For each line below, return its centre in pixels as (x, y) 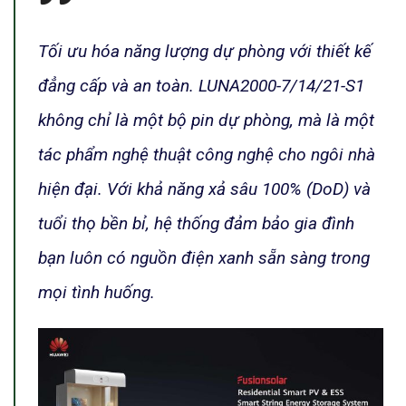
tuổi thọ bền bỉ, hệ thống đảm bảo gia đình (196, 223)
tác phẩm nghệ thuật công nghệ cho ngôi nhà (207, 154)
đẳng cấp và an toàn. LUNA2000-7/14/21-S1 (201, 85)
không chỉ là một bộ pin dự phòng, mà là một (206, 120)
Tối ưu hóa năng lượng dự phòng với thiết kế (205, 51)
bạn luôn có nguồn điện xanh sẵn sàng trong (204, 257)
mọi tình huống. (97, 292)
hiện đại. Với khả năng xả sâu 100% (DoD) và (204, 188)
